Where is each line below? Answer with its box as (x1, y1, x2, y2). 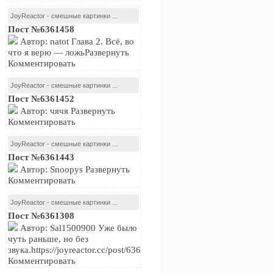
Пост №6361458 (8, 24, 74, 34)
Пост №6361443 (8, 152, 74, 162)
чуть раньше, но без (8, 234, 88, 244)
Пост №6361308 (8, 211, 74, 221)
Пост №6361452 (8, 94, 74, 104)
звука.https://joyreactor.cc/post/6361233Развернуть (8, 245, 205, 255)
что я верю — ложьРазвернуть (8, 48, 129, 57)
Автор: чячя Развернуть (18, 106, 115, 116)
